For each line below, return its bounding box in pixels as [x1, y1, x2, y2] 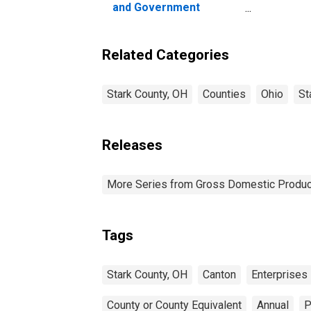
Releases [102, 136, 162, 153]
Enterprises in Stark [112, 13, 217, 27]
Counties [203, 87, 246, 101]
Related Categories [102, 46, 229, 63]
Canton [203, 267, 236, 281]
